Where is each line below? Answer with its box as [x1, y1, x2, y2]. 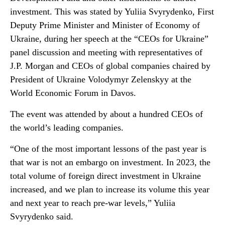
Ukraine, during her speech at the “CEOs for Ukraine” [10, 34, 208, 44]
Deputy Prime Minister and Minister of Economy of [10, 20, 200, 30]
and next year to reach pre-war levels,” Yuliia [10, 198, 175, 208]
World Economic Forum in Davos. [10, 88, 136, 98]
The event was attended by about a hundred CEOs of [10, 109, 203, 119]
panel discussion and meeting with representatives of [10, 47, 202, 57]
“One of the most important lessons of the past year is [10, 144, 206, 154]
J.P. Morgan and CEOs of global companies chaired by [10, 61, 210, 71]
